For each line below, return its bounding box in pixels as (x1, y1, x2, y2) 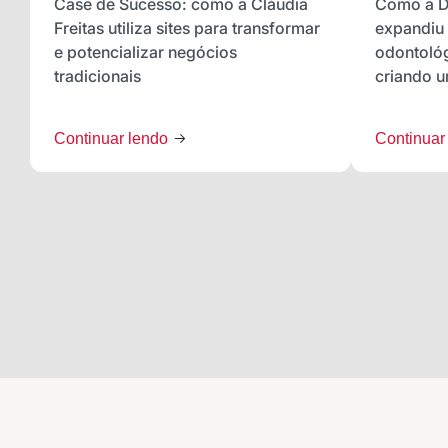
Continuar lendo (54, 130, 172, 148)
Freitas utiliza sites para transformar (54, 18, 320, 39)
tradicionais (54, 66, 141, 87)
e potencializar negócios (54, 42, 237, 63)
